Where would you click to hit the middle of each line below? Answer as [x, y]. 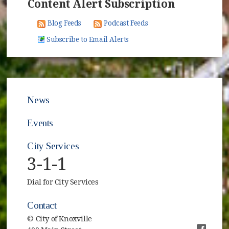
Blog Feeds [65, 23]
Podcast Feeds [126, 23]
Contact [42, 205]
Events [40, 123]
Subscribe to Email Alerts [88, 40]
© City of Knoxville [60, 219]
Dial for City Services [63, 182]
